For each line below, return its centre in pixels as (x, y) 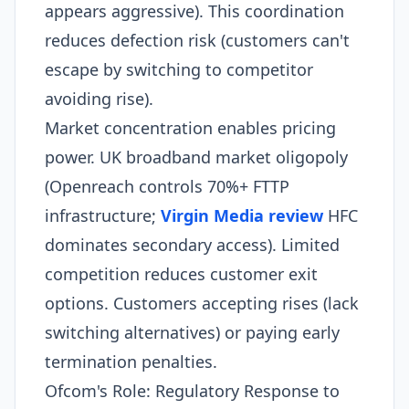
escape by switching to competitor (179, 69)
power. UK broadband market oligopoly (196, 157)
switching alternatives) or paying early (192, 332)
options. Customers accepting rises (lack (202, 303)
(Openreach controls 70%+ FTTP (167, 186)
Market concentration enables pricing (190, 128)
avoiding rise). (99, 99)
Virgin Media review (242, 215)
